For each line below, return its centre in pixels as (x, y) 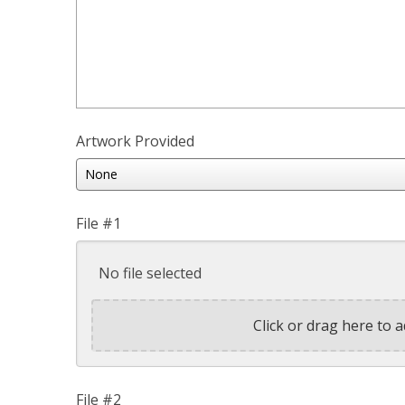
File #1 (99, 223)
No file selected (150, 273)
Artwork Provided (135, 141)
